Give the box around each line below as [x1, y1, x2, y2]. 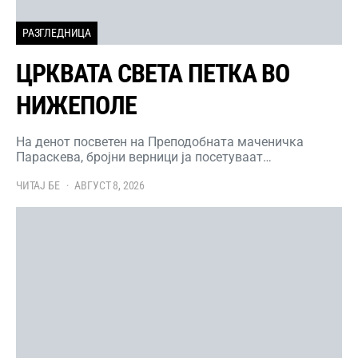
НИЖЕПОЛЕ [16, 90, 137, 121]
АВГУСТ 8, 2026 [74, 179, 145, 193]
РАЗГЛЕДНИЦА [22, 26, 92, 40]
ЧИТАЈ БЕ [16, 179, 60, 193]
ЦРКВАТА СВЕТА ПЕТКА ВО [16, 58, 290, 89]
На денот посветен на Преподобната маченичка [16, 134, 304, 150]
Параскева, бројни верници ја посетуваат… [16, 149, 272, 165]
